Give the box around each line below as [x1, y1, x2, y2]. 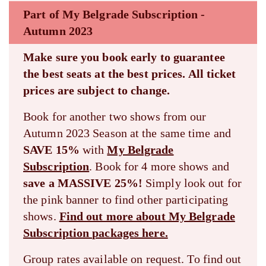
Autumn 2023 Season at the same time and [23, 126, 231, 140]
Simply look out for [142, 176, 242, 189]
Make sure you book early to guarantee [23, 50, 225, 64]
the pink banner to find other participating [23, 192, 229, 206]
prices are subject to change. [23, 83, 170, 97]
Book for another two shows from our [23, 109, 207, 123]
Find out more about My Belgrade [59, 209, 235, 223]
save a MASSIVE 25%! [23, 176, 142, 189]
